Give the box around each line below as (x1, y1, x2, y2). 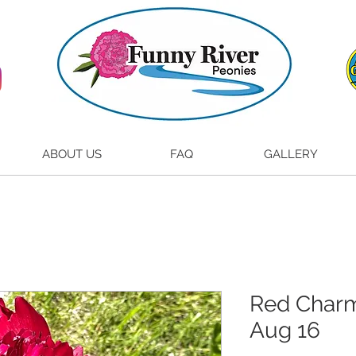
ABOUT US (41, 147, 102, 162)
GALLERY (264, 147, 318, 162)
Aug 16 (250, 317, 320, 344)
